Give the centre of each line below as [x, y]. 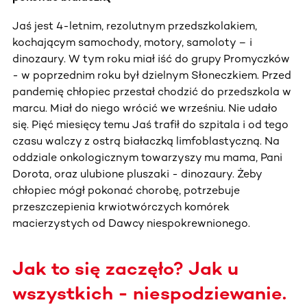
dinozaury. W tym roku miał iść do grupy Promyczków [151, 58]
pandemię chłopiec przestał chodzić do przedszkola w [152, 91]
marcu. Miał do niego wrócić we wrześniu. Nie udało [145, 108]
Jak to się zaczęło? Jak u [125, 268]
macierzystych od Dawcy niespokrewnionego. [131, 223]
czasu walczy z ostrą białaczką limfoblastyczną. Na [146, 140]
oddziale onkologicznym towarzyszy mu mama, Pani [147, 157]
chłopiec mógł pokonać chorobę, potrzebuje [126, 190]
